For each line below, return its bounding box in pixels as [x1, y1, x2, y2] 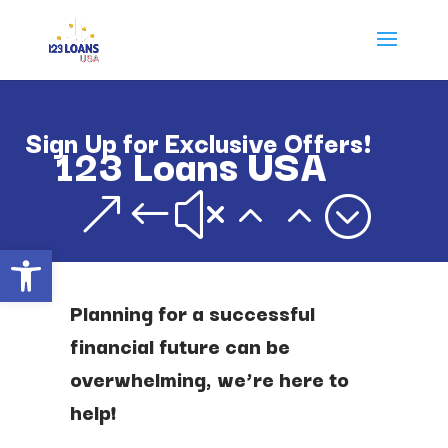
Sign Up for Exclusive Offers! [25, 120, 371, 162]
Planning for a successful [69, 295, 315, 328]
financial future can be [69, 328, 290, 361]
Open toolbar [9, 237, 117, 280]
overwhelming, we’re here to [69, 361, 349, 394]
